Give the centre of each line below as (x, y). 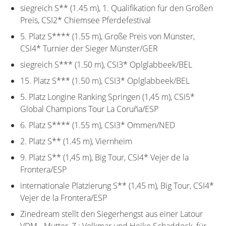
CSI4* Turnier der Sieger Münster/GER (89, 48)
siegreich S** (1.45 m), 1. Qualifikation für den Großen (117, 8)
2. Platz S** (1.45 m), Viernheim (76, 141)
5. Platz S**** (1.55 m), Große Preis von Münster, (107, 36)
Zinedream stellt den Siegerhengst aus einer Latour (111, 214)
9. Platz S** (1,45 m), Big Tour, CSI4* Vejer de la (104, 157)
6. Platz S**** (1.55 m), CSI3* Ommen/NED (98, 125)
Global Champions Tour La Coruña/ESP (89, 109)
